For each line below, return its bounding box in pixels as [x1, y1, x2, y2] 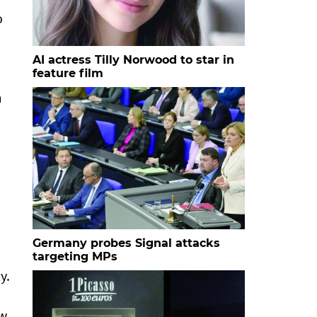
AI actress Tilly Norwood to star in [33, 53, 234, 67]
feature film [33, 67, 103, 80]
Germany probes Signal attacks [33, 236, 220, 250]
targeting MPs [33, 250, 117, 263]
